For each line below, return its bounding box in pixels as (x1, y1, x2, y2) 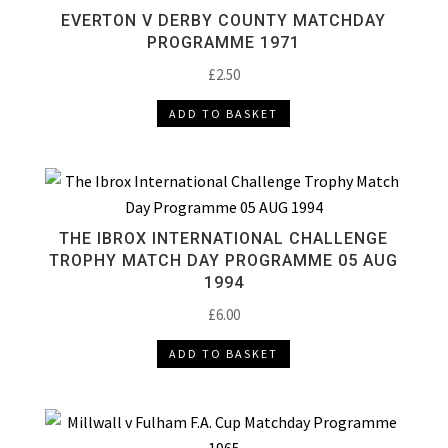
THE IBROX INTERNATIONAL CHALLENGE (59, 229, 389, 249)
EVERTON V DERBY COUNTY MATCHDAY (61, 11, 387, 30)
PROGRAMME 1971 (147, 33, 301, 52)
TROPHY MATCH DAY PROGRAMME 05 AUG (49, 251, 399, 271)
